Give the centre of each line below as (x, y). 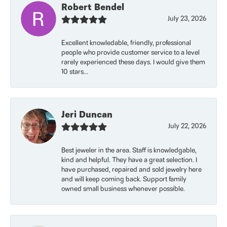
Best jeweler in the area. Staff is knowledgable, (129, 151)
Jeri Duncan (87, 115)
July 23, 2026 (187, 19)
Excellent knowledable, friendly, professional (126, 43)
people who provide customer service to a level (130, 53)
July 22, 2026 (187, 126)
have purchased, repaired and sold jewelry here (131, 170)
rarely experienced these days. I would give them (133, 63)
